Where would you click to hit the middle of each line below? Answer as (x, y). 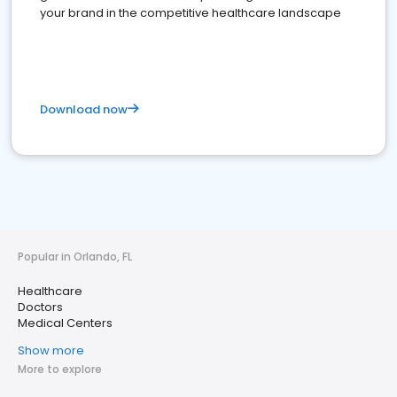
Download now (84, 110)
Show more (51, 351)
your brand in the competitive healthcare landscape (191, 13)
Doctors (40, 307)
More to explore (60, 370)
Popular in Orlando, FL (75, 257)
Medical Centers (65, 323)
